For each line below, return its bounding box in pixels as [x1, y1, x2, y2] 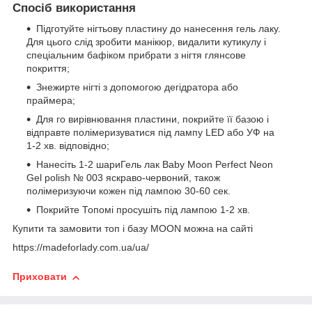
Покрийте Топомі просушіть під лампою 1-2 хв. [36, 204, 250, 216]
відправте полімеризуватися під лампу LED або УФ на [26, 127, 274, 139]
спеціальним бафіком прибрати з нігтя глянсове [26, 49, 246, 61]
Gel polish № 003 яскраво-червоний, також [26, 172, 220, 184]
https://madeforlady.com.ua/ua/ [13, 242, 149, 253]
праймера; [26, 95, 75, 107]
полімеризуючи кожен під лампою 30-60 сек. [26, 185, 231, 197]
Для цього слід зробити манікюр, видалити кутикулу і [26, 36, 266, 48]
